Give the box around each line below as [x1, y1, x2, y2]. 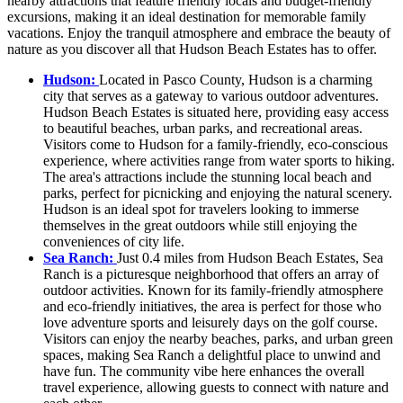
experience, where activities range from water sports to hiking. [43, 153, 395, 169]
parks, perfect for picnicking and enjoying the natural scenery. [43, 185, 392, 201]
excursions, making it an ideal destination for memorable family [7, 9, 366, 25]
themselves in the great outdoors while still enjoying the [43, 218, 357, 234]
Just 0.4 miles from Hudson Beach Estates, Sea [117, 250, 383, 266]
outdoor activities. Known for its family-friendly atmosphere [43, 282, 383, 299]
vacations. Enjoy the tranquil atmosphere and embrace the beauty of [7, 25, 390, 41]
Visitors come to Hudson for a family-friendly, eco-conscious [43, 137, 388, 153]
